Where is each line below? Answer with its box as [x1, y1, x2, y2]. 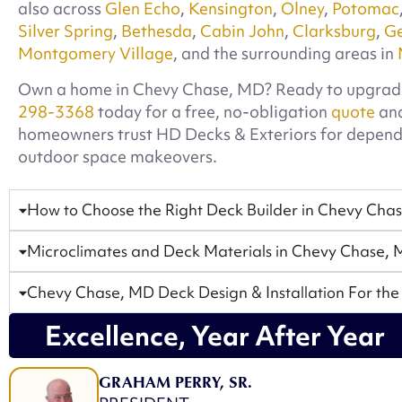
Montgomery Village [18, 42, 173, 66]
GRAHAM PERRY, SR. [99, 371, 252, 393]
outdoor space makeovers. [18, 144, 217, 168]
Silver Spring [18, 20, 113, 43]
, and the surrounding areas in [173, 42, 398, 66]
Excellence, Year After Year [45, 318, 385, 354]
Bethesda [121, 20, 192, 43]
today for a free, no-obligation [94, 100, 331, 123]
